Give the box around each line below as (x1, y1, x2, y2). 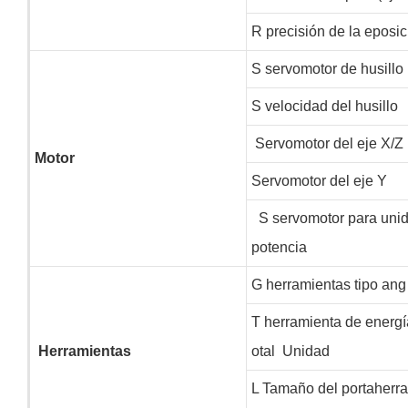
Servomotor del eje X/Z (250, 135, 403, 151)
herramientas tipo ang (261, 276, 406, 292)
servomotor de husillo (260, 60, 403, 76)
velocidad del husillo (260, 97, 398, 114)
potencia (250, 239, 307, 255)
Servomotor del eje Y (250, 172, 387, 189)
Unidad (278, 342, 330, 359)
